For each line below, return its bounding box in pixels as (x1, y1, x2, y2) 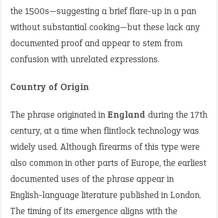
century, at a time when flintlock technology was (10, 125, 199, 137)
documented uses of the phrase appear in (10, 173, 174, 185)
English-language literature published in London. (10, 189, 201, 201)
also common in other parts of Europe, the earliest (10, 157, 206, 169)
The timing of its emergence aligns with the (10, 205, 177, 217)
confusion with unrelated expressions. (10, 53, 159, 65)
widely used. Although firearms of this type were (10, 141, 200, 153)
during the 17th (145, 109, 207, 121)
